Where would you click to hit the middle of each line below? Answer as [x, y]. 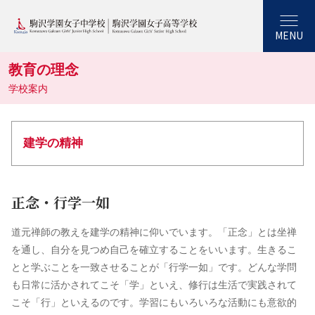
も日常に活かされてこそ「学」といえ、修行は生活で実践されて [154, 285]
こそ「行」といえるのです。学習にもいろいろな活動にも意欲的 [154, 302]
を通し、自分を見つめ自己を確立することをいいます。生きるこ [154, 250]
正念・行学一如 [60, 202]
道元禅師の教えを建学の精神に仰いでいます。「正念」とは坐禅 [154, 232]
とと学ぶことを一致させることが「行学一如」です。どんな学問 [154, 267]
